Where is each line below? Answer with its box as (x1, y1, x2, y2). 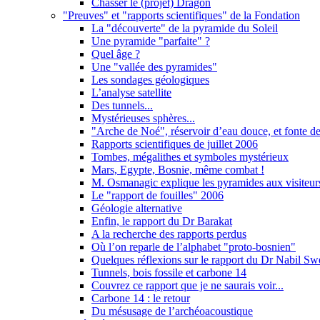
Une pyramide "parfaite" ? (91, 34, 210, 47)
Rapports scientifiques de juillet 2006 (91, 137, 258, 150)
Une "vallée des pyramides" (91, 60, 217, 73)
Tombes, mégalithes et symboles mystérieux (91, 150, 289, 163)
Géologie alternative (91, 201, 182, 214)
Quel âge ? (91, 47, 140, 60)
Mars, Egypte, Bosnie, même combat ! (91, 163, 264, 176)
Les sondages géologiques (91, 73, 209, 86)
